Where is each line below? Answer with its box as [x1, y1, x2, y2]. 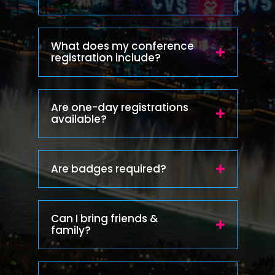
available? [50, 111, 107, 126]
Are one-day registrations [50, 99, 188, 115]
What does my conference [50, 38, 194, 53]
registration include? [50, 50, 161, 65]
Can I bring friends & [50, 211, 158, 226]
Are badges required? [50, 161, 166, 176]
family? [50, 222, 91, 238]
